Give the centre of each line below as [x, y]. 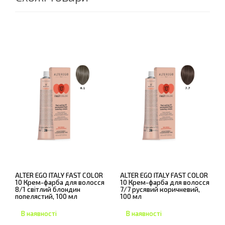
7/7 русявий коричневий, [160, 189]
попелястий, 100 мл [46, 196]
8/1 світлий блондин [48, 189]
